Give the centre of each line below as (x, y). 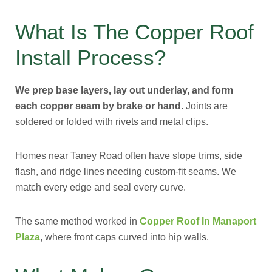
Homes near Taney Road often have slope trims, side (129, 156)
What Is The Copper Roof (134, 32)
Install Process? (90, 57)
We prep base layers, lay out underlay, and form (124, 90)
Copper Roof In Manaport (198, 221)
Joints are (206, 106)
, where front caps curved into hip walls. (124, 237)
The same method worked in (77, 221)
